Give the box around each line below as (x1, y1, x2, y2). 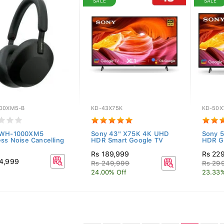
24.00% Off (91, 168, 127, 176)
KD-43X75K (91, 105, 123, 111)
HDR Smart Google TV (91, 136, 163, 144)
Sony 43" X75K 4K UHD (91, 130, 169, 137)
